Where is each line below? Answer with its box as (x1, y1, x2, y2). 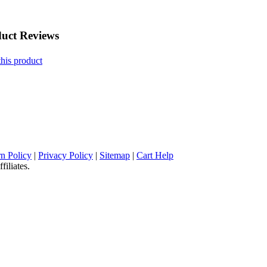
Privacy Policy (38, 150, 93, 160)
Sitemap (100, 150, 130, 160)
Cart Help (136, 150, 173, 160)
